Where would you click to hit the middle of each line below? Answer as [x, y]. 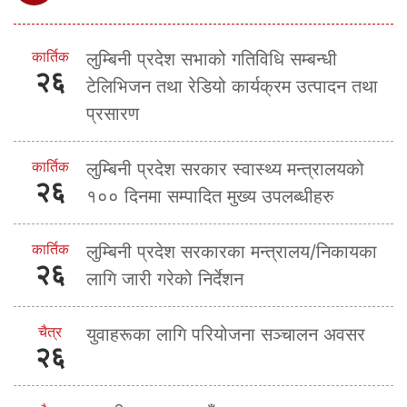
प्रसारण [113, 113]
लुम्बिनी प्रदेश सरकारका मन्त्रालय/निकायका [232, 251]
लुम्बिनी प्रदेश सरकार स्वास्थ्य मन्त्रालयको [225, 169]
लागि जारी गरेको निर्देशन [165, 278]
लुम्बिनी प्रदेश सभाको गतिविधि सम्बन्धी [212, 59]
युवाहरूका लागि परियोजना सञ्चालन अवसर [226, 334]
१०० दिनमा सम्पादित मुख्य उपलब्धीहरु [210, 196]
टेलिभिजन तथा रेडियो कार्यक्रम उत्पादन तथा [232, 86]
